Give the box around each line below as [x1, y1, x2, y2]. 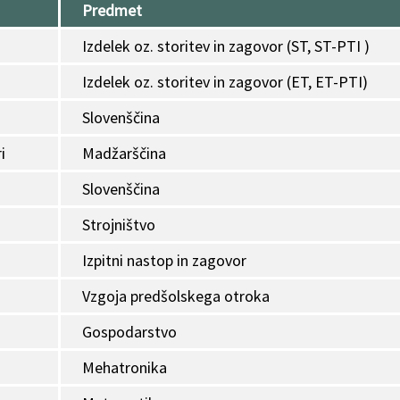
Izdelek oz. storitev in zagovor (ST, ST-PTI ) [82, 36, 370, 57]
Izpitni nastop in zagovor [82, 250, 246, 271]
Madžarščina [82, 143, 166, 164]
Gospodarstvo [82, 321, 177, 343]
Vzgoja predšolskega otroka [82, 286, 270, 307]
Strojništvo [82, 214, 155, 236]
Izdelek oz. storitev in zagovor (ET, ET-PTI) [82, 71, 368, 93]
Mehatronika [82, 357, 167, 379]
